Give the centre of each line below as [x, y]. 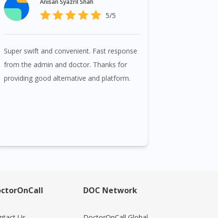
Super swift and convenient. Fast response [71, 51]
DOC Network [110, 191]
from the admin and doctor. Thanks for [66, 65]
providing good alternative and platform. [67, 78]
